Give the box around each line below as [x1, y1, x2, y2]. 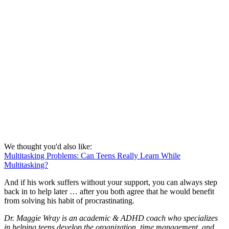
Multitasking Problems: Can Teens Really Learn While [4, 151, 180, 161]
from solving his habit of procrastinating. [4, 196, 134, 205]
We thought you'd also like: [4, 142, 92, 151]
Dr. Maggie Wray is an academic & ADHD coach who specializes [4, 214, 218, 223]
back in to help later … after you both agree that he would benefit [4, 187, 214, 196]
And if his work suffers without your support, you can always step [4, 178, 217, 187]
